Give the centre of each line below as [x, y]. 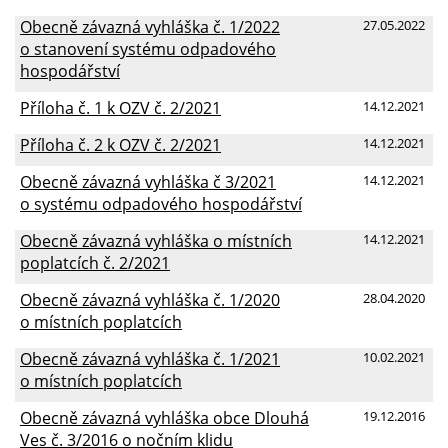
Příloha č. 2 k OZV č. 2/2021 [120, 144]
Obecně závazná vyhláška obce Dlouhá [164, 417]
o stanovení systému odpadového [148, 48]
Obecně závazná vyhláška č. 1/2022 [150, 26]
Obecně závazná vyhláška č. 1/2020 [150, 299]
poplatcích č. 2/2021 [95, 262]
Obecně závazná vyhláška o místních [156, 240]
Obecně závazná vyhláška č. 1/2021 [150, 358]
